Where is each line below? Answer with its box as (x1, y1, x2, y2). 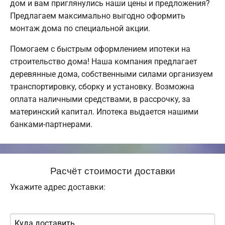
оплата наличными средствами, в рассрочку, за (10, 94, 190, 104)
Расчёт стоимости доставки (50, 163, 175, 177)
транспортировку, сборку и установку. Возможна (10, 82, 194, 92)
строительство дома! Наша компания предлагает (10, 57, 197, 67)
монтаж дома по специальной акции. (10, 24, 150, 34)
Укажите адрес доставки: (10, 182, 105, 192)
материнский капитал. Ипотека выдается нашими (10, 107, 198, 117)
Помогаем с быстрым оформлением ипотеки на (10, 44, 190, 54)
